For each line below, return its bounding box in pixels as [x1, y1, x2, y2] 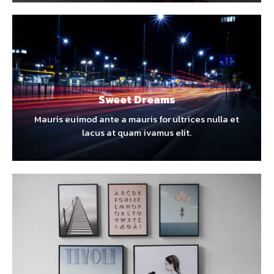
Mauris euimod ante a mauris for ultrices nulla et [34, 112, 239, 127]
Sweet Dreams [98, 91, 176, 108]
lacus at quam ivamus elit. [82, 125, 191, 140]
